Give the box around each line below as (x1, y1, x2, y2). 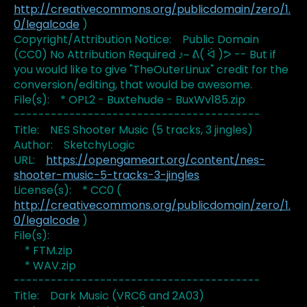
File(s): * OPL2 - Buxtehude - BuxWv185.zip (14, 92, 245, 108)
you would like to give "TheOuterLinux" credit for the (14, 62, 288, 78)
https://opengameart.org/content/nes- (46, 152, 265, 169)
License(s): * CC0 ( (14, 182, 121, 199)
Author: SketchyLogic (14, 137, 135, 153)
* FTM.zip (14, 243, 73, 259)
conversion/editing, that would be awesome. (14, 77, 252, 93)
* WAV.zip (14, 258, 76, 274)
